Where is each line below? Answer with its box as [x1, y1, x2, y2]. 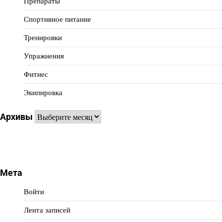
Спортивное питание [24, 14, 91, 25]
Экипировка [24, 87, 62, 98]
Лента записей [24, 205, 70, 216]
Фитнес [24, 69, 48, 80]
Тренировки [24, 32, 62, 43]
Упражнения [24, 51, 64, 61]
